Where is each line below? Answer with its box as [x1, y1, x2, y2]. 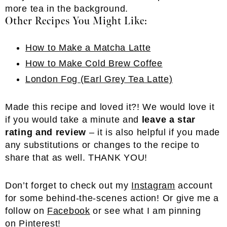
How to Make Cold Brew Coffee [25, 58, 163, 68]
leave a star [141, 115, 196, 125]
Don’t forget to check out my [5, 180, 132, 191]
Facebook [47, 206, 90, 216]
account [175, 180, 213, 191]
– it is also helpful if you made [86, 127, 220, 137]
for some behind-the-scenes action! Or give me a [5, 193, 219, 203]
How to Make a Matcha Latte [25, 43, 151, 53]
